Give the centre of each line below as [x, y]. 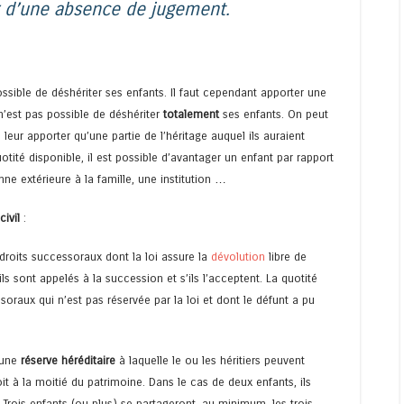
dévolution [238, 257]
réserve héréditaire [68, 361]
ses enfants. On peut [274, 114]
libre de [286, 257]
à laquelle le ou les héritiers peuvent [210, 361]
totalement [191, 114]
